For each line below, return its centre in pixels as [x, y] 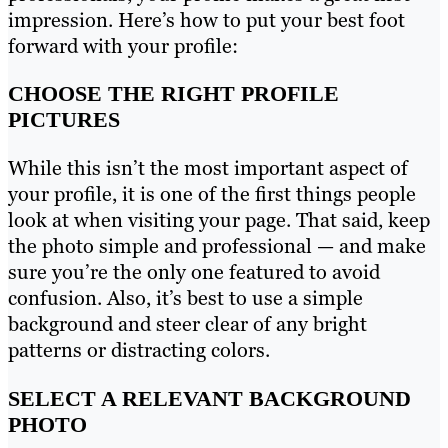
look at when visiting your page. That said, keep [219, 220]
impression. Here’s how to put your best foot [206, 20]
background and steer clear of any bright [187, 324]
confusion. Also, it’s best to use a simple [185, 298]
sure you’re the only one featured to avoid [194, 272]
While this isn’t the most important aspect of [208, 168]
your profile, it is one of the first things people [212, 194]
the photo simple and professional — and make [217, 246]
